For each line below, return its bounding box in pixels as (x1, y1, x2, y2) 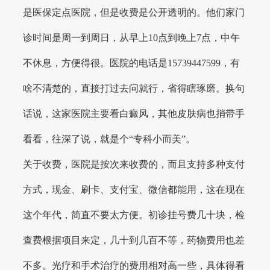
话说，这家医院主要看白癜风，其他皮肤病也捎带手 (23, 108, 245, 119)
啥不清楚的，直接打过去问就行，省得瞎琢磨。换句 (23, 83, 245, 93)
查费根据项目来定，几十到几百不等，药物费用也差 (23, 234, 245, 245)
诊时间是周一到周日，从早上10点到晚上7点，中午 (23, 32, 240, 43)
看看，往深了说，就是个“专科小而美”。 (23, 133, 196, 144)
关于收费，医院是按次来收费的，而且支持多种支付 (23, 159, 245, 169)
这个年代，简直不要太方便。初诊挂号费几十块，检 (23, 209, 245, 220)
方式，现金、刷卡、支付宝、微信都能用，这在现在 (23, 184, 245, 195)
